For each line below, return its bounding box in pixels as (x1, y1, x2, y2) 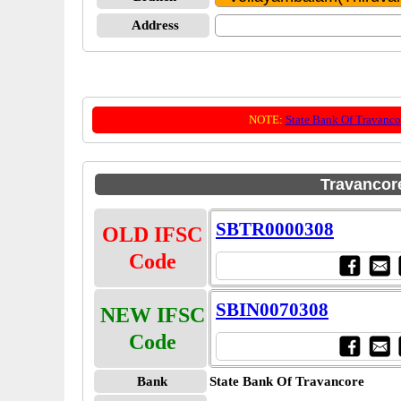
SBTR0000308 (216, 218, 334, 240)
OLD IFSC (102, 223, 202, 246)
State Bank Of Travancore (209, 374, 364, 388)
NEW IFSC (99, 303, 205, 327)
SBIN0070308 (216, 299, 328, 320)
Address (131, 18, 179, 32)
